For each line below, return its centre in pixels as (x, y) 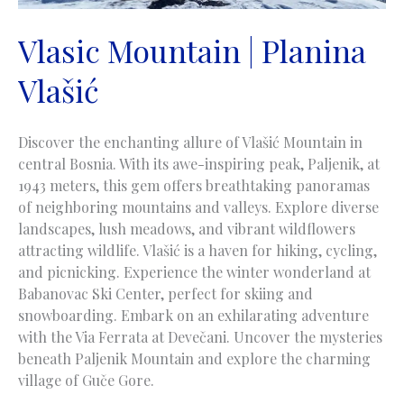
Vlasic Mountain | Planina (192, 51)
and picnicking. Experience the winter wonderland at (194, 272)
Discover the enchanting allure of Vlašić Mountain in (190, 142)
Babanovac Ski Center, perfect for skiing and (165, 294)
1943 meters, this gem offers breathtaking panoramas (194, 186)
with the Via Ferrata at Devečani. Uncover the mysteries (200, 337)
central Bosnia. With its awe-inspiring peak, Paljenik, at (199, 164)
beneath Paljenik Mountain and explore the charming (194, 359)
